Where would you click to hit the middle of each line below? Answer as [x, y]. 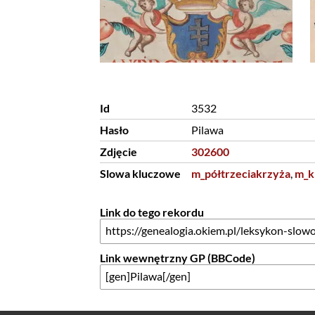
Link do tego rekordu [152, 212]
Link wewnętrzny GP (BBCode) [177, 258]
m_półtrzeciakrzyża [240, 173]
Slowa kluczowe [140, 173]
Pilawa [207, 130]
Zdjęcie [118, 152]
